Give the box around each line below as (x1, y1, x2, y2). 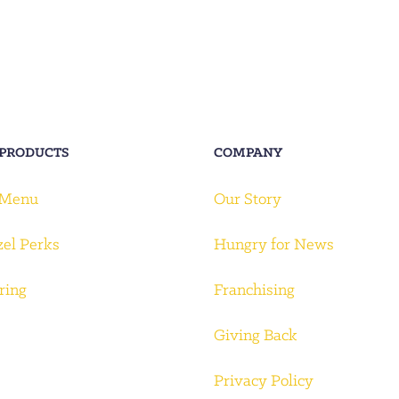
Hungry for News (214, 236, 335, 254)
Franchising (214, 281, 296, 299)
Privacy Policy (214, 372, 314, 390)
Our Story (214, 191, 282, 208)
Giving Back (214, 327, 298, 345)
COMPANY (214, 145, 283, 160)
